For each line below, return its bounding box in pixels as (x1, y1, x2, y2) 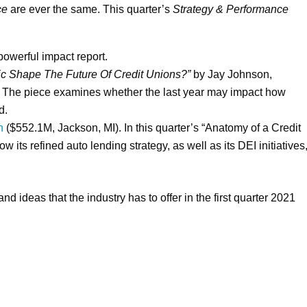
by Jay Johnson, (191, 69, 273, 81)
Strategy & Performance (173, 3, 289, 16)
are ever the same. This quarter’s (8, 3, 173, 16)
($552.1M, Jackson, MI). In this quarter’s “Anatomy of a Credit (3, 122, 302, 134)
